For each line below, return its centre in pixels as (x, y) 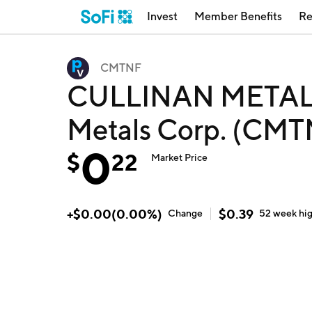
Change (185, 213)
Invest (162, 16)
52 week (279, 213)
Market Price (180, 157)
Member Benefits (238, 16)
